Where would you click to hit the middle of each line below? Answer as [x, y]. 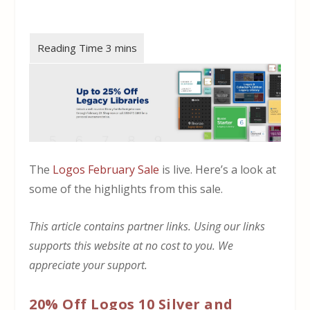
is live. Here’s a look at [218, 170]
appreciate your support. [89, 265]
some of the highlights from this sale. [126, 189]
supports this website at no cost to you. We [131, 245]
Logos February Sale [106, 170]
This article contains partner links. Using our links [147, 226]
